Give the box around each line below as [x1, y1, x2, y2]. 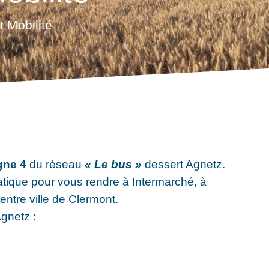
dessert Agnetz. [142, 157, 226, 171]
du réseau [29, 157, 85, 171]
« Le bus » [85, 157, 142, 171]
